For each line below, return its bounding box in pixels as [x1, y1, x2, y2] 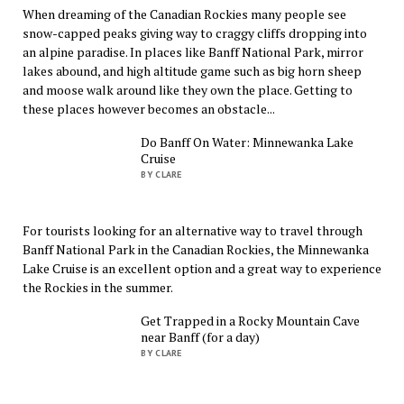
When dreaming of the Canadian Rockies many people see [22, 5, 346, 23]
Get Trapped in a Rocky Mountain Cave [141, 311, 361, 329]
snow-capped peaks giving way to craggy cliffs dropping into [22, 23, 367, 41]
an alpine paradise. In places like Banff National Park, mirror [22, 42, 363, 60]
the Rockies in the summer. [22, 278, 173, 296]
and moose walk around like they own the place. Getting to [22, 80, 353, 98]
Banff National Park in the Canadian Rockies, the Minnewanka [22, 240, 369, 258]
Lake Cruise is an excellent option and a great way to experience [22, 259, 381, 277]
